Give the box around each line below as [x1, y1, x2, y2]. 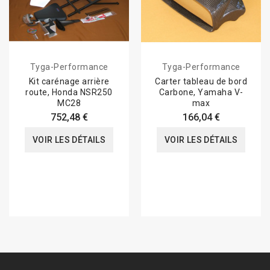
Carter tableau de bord [155, 77, 247, 87]
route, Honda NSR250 [25, 87, 113, 98]
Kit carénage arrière [28, 77, 110, 87]
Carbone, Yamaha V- [159, 87, 243, 98]
